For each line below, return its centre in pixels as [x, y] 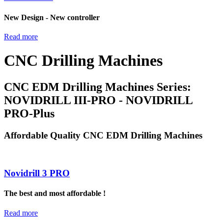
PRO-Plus [29, 113]
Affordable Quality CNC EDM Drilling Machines [103, 135]
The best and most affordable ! [55, 193]
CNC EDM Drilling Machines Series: [97, 87]
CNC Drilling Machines [83, 61]
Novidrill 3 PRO [37, 173]
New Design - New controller [52, 17]
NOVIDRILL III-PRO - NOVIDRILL [98, 100]
